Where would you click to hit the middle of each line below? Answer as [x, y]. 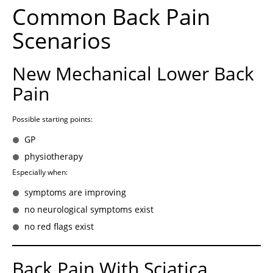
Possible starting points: [52, 119]
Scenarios [62, 41]
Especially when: [40, 172]
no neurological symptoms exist [89, 210]
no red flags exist [59, 227]
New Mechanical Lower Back [133, 74]
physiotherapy [54, 157]
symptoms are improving [75, 193]
